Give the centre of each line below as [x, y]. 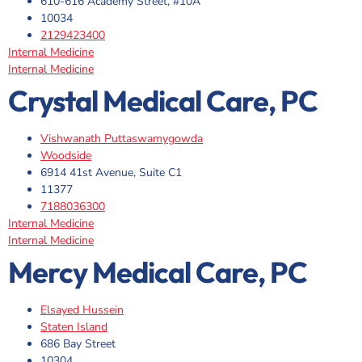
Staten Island [74, 327]
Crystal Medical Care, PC [163, 101]
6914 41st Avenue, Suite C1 [111, 173]
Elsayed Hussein [82, 310]
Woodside [66, 156]
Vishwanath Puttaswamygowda [122, 139]
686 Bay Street [78, 344]
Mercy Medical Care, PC [158, 272]
